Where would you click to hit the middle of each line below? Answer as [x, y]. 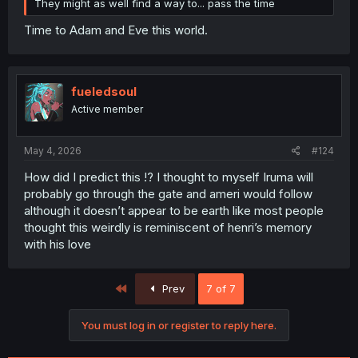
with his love [58, 244]
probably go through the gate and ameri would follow [168, 193]
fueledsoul [104, 91]
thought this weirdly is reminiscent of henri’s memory [168, 227]
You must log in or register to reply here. [179, 325]
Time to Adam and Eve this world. [116, 30]
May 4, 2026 [53, 150]
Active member [107, 109]
